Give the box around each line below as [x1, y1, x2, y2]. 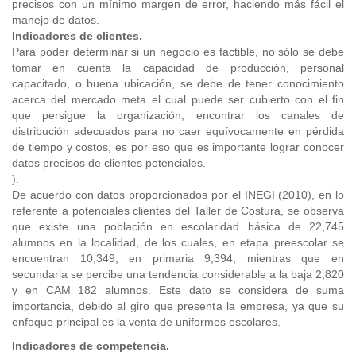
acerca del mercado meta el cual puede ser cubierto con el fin [12, 93, 344, 106]
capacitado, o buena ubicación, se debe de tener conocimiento [12, 77, 344, 90]
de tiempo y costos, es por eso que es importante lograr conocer [12, 141, 344, 153]
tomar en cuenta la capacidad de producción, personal [12, 61, 344, 74]
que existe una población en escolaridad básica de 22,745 [12, 220, 344, 233]
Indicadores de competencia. [12, 339, 169, 352]
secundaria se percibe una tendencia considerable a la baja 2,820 [12, 268, 344, 281]
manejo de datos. [12, 14, 99, 26]
